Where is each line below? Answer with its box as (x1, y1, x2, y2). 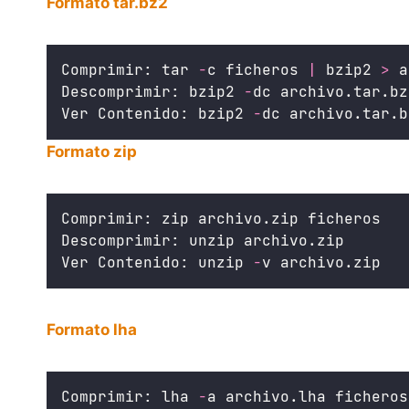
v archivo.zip (262, 252, 381, 272)
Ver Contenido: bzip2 (61, 103, 253, 123)
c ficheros (207, 59, 308, 79)
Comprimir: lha (61, 386, 198, 406)
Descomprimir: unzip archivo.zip (61, 230, 344, 250)
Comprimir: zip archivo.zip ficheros (61, 208, 381, 228)
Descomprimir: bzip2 (61, 81, 244, 101)
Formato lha (47, 320, 137, 339)
